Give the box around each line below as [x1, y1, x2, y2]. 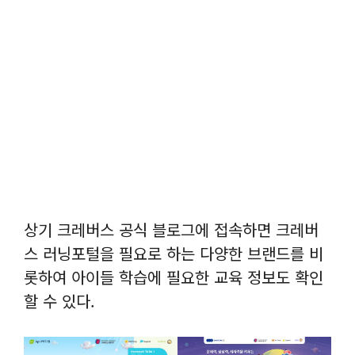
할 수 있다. [24, 288, 95, 312]
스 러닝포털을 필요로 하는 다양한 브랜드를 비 [24, 241, 323, 265]
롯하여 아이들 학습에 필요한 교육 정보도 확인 [24, 265, 323, 288]
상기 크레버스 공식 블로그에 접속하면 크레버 [24, 217, 319, 241]
